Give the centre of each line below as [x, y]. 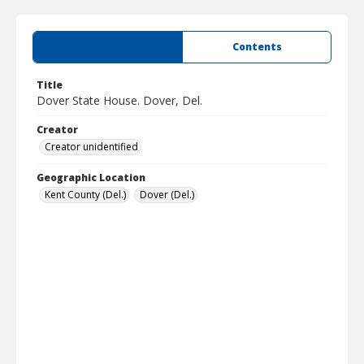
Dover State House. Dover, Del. [119, 100]
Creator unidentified [91, 147]
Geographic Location [91, 178]
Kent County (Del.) [85, 195]
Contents [257, 47]
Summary [108, 47]
